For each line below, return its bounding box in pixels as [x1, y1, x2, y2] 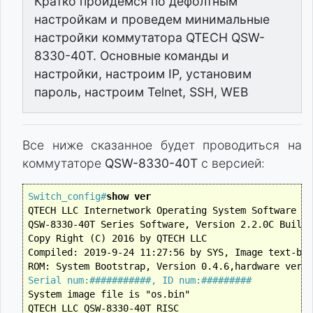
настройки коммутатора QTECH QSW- [34, 30, 265, 45]
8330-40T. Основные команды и [34, 48, 229, 63]
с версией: [198, 156, 265, 170]
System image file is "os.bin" [27, 288, 190, 300]
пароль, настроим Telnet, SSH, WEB [34, 85, 248, 99]
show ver [105, 190, 151, 202]
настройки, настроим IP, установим [34, 66, 252, 81]
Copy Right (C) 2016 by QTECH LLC [27, 232, 207, 244]
